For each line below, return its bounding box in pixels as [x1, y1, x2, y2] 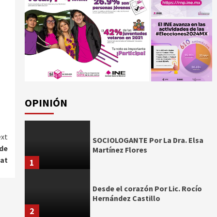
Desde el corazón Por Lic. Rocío [93, 184, 202, 194]
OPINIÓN [24, 96, 67, 110]
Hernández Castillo [93, 193, 161, 203]
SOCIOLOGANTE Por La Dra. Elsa [93, 135, 204, 145]
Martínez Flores [93, 145, 148, 155]
